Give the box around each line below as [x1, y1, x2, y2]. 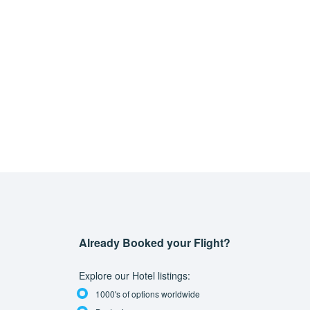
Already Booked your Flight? [79, 235, 230, 251]
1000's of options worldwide [95, 288, 200, 300]
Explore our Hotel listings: [79, 268, 190, 283]
